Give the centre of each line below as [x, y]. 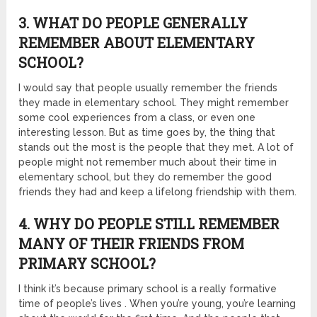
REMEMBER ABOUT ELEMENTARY [137, 42]
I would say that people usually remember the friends [148, 87]
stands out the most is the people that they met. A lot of [156, 147]
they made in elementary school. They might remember [154, 102]
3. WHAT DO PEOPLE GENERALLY [133, 22]
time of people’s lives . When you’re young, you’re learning [157, 303]
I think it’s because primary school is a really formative [148, 288]
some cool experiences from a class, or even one [137, 117]
